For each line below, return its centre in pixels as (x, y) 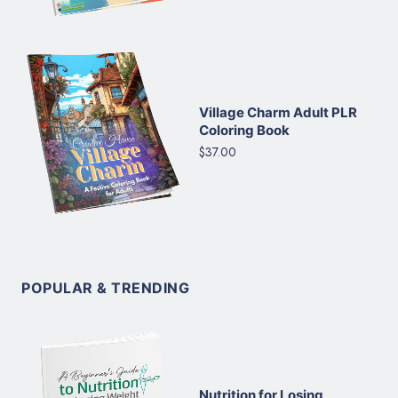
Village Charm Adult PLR (278, 112)
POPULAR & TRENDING (105, 287)
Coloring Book (244, 130)
